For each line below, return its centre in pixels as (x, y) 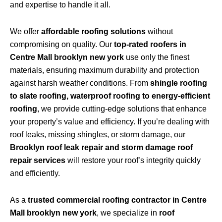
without (159, 32)
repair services (38, 161)
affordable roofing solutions (93, 32)
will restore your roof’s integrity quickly (133, 161)
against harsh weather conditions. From (80, 83)
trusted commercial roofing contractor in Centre (117, 200)
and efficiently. (35, 173)
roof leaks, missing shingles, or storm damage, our (98, 135)
